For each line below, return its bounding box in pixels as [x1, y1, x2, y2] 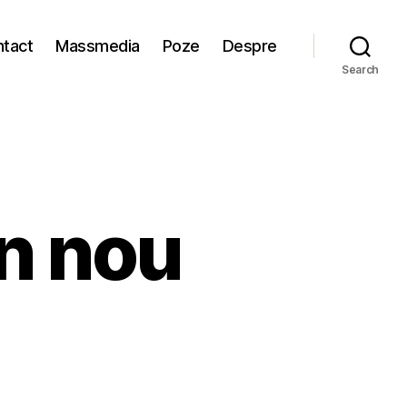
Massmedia [55, 35, 140, 55]
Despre [222, 35, 277, 55]
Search [341, 63, 380, 76]
